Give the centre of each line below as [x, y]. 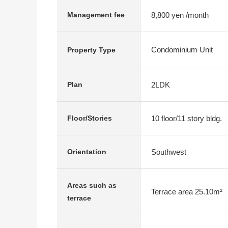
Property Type [91, 50]
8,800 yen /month [180, 15]
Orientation [87, 152]
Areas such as [92, 185]
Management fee [96, 15]
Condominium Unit [182, 50]
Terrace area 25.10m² [187, 192]
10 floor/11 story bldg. [187, 118]
